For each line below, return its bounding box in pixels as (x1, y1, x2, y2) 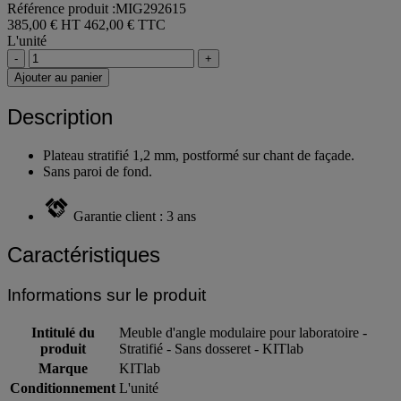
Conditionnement (10, 380, 115, 396)
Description (7, 105, 113, 130)
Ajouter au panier (14, 71, 102, 85)
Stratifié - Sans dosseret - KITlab (119, 340, 303, 356)
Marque (38, 360, 88, 376)
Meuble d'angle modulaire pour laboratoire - (119, 324, 367, 340)
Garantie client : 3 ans (73, 208, 196, 224)
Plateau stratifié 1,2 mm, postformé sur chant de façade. (43, 147, 354, 163)
